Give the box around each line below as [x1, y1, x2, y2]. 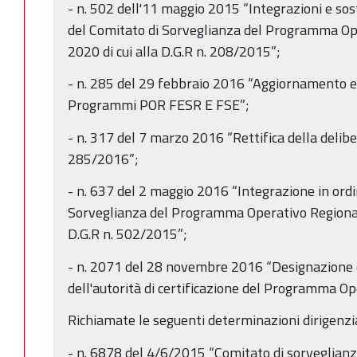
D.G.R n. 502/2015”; [68, 223, 187, 245]
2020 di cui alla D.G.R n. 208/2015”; [68, 40, 280, 62]
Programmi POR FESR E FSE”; [68, 94, 249, 116]
